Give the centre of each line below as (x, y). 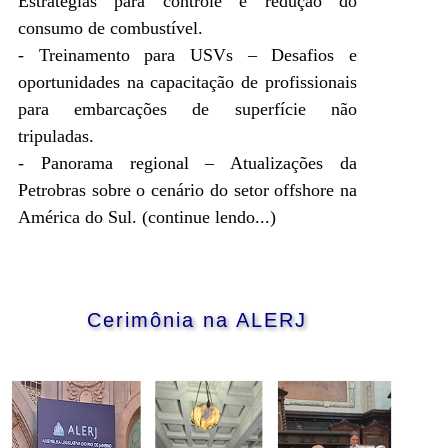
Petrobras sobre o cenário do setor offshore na (187, 189)
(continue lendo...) (209, 216)
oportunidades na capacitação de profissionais (187, 81)
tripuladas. (56, 135)
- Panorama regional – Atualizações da (187, 162)
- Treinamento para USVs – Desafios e (187, 54)
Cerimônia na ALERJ (197, 319)
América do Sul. (80, 216)
